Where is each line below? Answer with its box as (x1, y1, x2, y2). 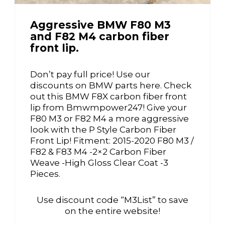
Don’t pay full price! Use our (30, 69, 150, 79)
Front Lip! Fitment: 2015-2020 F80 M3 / (30, 135, 194, 146)
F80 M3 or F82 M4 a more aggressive (30, 113, 189, 124)
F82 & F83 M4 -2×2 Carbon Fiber (30, 146, 166, 157)
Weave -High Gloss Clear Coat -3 (30, 157, 168, 168)
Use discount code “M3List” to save (37, 194, 188, 205)
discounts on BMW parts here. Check (30, 80, 191, 90)
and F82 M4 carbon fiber (30, 30, 169, 43)
